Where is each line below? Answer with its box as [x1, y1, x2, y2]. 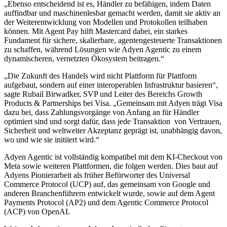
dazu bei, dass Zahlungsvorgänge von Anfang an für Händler [4, 107, 199, 117]
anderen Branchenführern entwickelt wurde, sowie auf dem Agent [4, 188, 215, 198]
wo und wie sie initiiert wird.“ [4, 135, 99, 144]
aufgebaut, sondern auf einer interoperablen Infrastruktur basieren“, [4, 80, 218, 89]
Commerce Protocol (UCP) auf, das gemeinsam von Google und [4, 179, 210, 188]
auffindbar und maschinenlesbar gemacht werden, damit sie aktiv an [4, 8, 220, 17]
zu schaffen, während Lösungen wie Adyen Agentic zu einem [4, 45, 201, 54]
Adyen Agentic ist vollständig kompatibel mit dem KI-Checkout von [4, 152, 222, 161]
